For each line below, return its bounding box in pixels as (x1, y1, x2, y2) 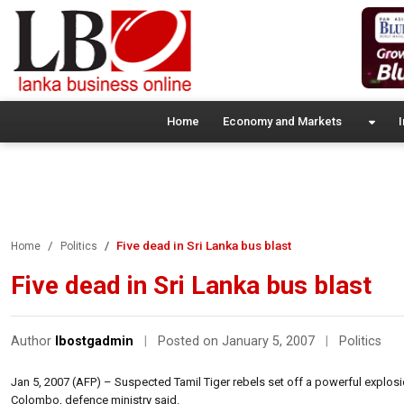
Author (11, 333, 55, 349)
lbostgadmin (55, 333, 133, 349)
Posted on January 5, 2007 (158, 333, 318, 349)
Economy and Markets (222, 114, 342, 128)
